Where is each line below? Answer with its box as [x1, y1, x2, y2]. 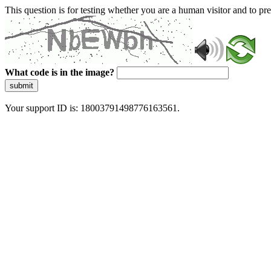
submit [10, 81, 33, 90]
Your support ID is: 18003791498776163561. [5, 103, 180, 113]
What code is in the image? [5, 67, 114, 77]
